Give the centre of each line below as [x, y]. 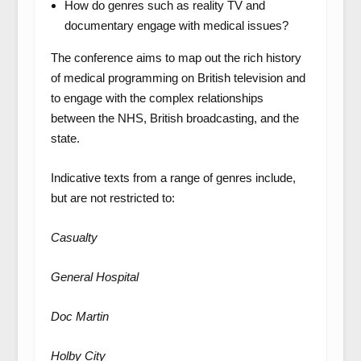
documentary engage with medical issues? [176, 25]
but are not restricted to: [112, 197]
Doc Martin [79, 316]
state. [65, 138]
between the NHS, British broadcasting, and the [174, 118]
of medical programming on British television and [178, 77]
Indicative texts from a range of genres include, [173, 177]
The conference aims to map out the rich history [176, 57]
